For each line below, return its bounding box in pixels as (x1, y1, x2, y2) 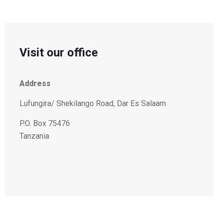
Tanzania (19, 131, 49, 141)
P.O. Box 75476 (19, 119, 70, 128)
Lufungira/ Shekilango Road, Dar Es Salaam (19, 99, 166, 109)
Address (19, 79, 51, 89)
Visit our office (19, 46, 98, 60)
